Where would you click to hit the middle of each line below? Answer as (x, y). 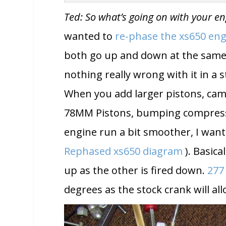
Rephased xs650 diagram (124, 151)
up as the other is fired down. (136, 170)
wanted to (90, 36)
